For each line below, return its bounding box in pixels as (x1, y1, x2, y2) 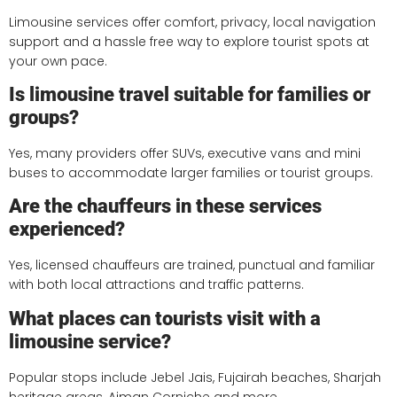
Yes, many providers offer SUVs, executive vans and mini (9, 144, 361, 162)
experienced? (9, 218, 125, 241)
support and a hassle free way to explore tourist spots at (9, 32, 370, 51)
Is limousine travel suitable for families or (9, 82, 370, 105)
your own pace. (9, 51, 107, 70)
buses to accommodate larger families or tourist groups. (9, 163, 373, 182)
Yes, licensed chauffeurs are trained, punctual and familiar (9, 256, 375, 275)
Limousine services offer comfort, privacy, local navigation (9, 12, 376, 31)
